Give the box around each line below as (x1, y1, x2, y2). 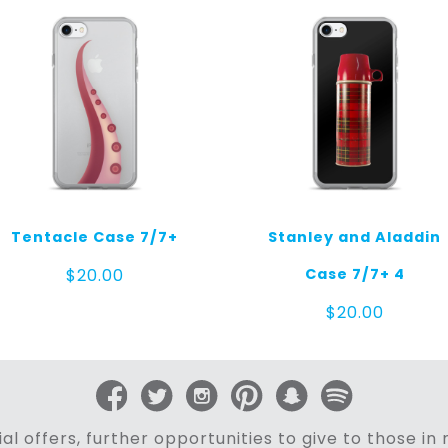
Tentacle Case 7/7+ (11, 227, 179, 248)
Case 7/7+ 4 (304, 264, 405, 285)
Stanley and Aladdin (268, 227, 442, 248)
